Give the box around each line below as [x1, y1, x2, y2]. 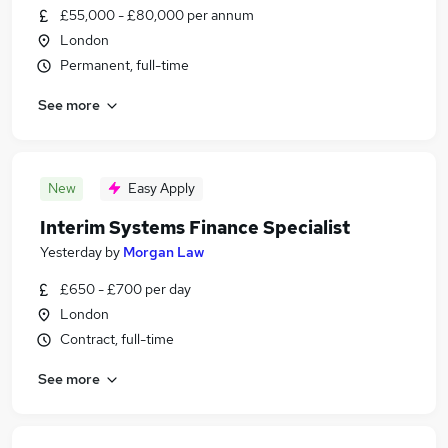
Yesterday [40, 243, 102, 261]
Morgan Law [123, 243, 204, 261]
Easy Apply [128, 179, 195, 197]
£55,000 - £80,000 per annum [60, 6, 254, 24]
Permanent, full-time [60, 56, 189, 74]
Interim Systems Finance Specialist [40, 216, 350, 239]
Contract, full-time [60, 330, 174, 348]
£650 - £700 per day [60, 280, 191, 298]
